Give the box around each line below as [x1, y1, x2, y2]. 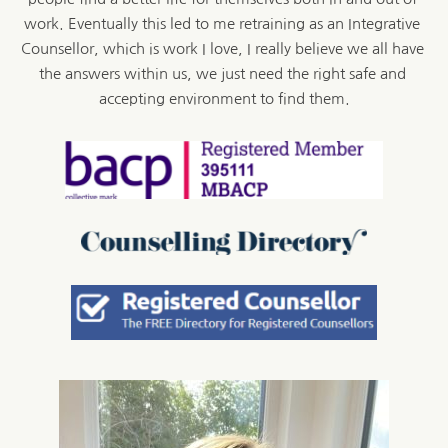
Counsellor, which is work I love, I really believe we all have [20, 41, 424, 56]
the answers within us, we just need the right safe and [38, 66, 406, 81]
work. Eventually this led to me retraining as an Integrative [24, 16, 420, 31]
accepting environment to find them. [98, 91, 350, 106]
